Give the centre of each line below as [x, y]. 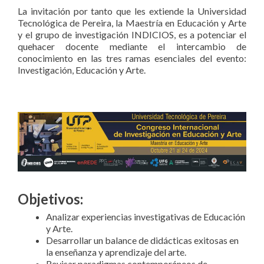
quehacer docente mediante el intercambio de [132, 46]
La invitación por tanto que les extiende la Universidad [132, 11]
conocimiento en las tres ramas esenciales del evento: [132, 58]
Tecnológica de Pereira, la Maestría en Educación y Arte [132, 23]
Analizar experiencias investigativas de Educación [146, 217]
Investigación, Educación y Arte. [82, 70]
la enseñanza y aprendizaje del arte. [116, 252]
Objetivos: [50, 199]
